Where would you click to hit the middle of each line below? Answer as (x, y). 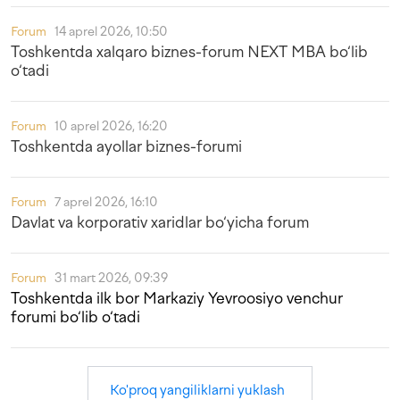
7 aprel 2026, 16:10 (106, 202)
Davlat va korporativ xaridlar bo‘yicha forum (160, 222)
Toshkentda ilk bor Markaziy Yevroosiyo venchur (177, 298)
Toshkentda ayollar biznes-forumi (126, 146)
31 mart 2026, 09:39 (111, 278)
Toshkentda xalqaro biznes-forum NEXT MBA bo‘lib (189, 52)
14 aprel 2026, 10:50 (111, 32)
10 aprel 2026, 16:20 (111, 126)
